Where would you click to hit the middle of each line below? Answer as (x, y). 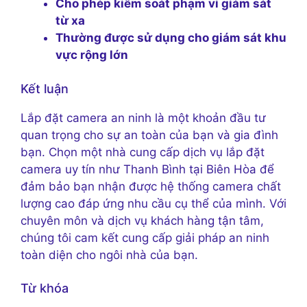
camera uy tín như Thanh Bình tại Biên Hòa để (147, 169)
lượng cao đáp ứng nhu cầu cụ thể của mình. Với (153, 203)
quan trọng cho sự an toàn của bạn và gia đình (149, 135)
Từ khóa (45, 288)
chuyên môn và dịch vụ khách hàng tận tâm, (142, 220)
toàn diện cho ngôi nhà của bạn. (109, 255)
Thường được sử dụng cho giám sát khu (171, 38)
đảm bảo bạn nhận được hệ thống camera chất (151, 186)
